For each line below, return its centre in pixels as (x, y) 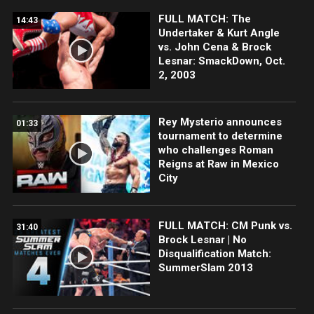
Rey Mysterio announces (220, 122)
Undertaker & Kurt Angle (219, 33)
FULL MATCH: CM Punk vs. (225, 225)
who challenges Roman (216, 150)
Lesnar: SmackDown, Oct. (221, 61)
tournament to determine (220, 136)
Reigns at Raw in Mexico (218, 164)
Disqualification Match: (214, 253)
